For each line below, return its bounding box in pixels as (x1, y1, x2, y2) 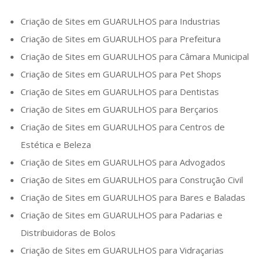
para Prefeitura (157, 33, 221, 45)
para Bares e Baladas (157, 191, 245, 204)
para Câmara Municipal (157, 50, 249, 63)
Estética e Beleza (21, 139, 91, 151)
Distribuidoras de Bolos (21, 227, 116, 239)
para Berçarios (157, 103, 218, 116)
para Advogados (157, 156, 225, 168)
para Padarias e (157, 209, 222, 221)
